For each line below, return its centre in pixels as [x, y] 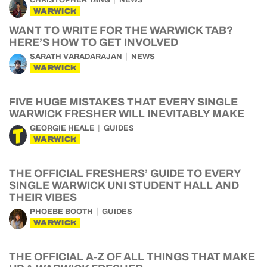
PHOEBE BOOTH [61, 212]
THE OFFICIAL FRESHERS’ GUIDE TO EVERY [125, 173]
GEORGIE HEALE [62, 128]
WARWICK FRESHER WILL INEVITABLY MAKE [127, 114]
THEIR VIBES [43, 197]
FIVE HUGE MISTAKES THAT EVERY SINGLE [123, 102]
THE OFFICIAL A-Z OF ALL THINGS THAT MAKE [132, 257]
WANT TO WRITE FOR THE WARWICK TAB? [121, 30]
